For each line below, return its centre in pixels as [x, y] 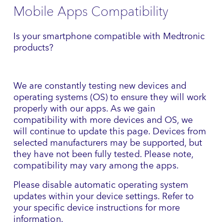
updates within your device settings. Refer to [104, 196]
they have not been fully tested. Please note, [103, 154]
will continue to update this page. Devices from [110, 131]
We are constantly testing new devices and [100, 86]
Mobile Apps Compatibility [91, 11]
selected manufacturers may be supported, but [108, 143]
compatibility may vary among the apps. [96, 166]
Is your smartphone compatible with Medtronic [109, 36]
